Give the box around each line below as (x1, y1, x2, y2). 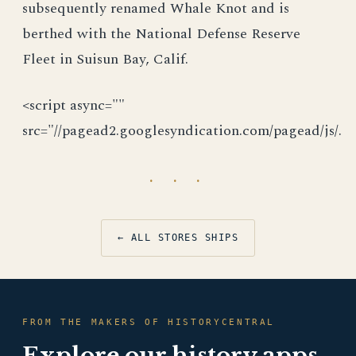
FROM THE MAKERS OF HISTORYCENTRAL (22, 317, 276, 327)
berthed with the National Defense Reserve (22, 23, 300, 44)
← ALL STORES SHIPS (118, 232, 238, 243)
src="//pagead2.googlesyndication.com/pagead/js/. (22, 120, 342, 141)
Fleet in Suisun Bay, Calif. (22, 48, 188, 70)
